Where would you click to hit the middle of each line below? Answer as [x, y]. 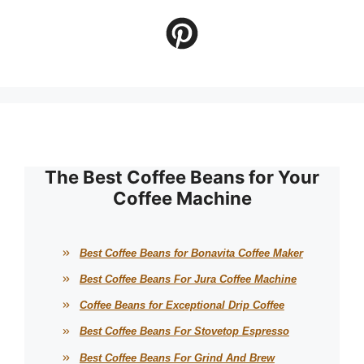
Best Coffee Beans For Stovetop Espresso [184, 331]
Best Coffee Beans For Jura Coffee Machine [188, 279]
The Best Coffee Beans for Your [182, 177]
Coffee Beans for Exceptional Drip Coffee [182, 305]
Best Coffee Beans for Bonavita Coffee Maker [191, 253]
